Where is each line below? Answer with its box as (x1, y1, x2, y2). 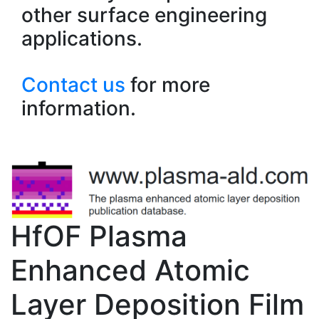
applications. (21, 26, 142, 51)
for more (125, 73, 210, 97)
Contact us (21, 73, 125, 97)
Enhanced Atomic (11, 252, 250, 288)
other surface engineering (21, 3, 267, 27)
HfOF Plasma (11, 218, 187, 253)
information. (21, 96, 136, 120)
